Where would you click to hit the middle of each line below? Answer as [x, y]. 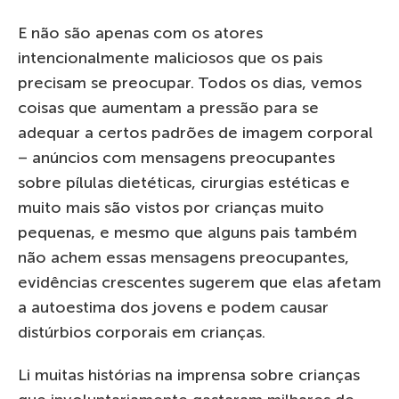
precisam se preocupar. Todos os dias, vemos [190, 82]
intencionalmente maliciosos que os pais [170, 57]
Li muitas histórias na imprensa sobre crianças [189, 375]
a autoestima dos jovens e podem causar [173, 307]
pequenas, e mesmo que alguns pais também [187, 232]
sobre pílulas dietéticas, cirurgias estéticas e [184, 182]
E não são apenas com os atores [140, 33]
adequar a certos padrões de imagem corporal [195, 132]
